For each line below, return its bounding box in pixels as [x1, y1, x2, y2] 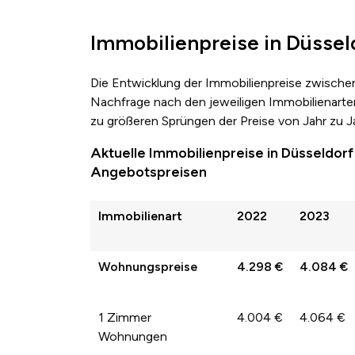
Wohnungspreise [98, 258, 197, 274]
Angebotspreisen [90, 162, 207, 181]
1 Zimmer [98, 309, 151, 325]
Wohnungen [98, 328, 167, 344]
